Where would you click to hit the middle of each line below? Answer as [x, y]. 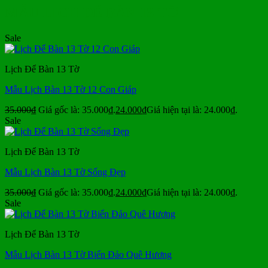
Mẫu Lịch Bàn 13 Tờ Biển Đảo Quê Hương [88, 254]
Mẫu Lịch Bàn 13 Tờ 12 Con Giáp [71, 89]
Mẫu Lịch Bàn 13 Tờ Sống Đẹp [65, 172]
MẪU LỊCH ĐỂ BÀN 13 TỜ [92, 12]
